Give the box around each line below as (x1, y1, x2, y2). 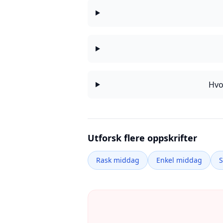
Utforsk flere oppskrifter (88, 132, 197, 144)
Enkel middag (156, 155, 202, 165)
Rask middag (96, 155, 139, 165)
